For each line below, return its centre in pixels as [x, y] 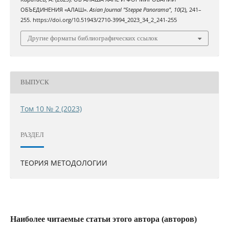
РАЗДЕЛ [32, 135]
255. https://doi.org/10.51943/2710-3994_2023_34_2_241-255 [98, 20]
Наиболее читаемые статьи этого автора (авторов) [103, 219]
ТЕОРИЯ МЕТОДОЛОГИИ [64, 163]
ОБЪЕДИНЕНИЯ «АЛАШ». [55, 10]
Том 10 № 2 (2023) [51, 108]
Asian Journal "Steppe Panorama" [130, 10]
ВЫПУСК [35, 82]
